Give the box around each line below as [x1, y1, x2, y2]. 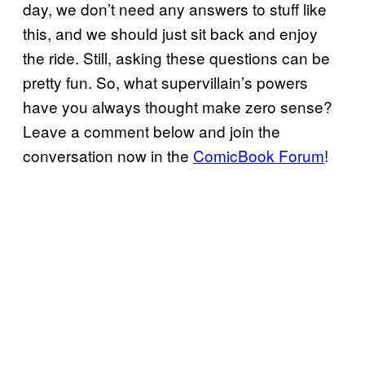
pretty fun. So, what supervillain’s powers [23, 70, 308, 93]
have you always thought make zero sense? [23, 95, 332, 117]
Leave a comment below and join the [23, 119, 280, 142]
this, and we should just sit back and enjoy [23, 21, 318, 44]
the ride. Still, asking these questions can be [23, 46, 330, 68]
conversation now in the [23, 143, 193, 166]
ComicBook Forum [193, 143, 324, 166]
